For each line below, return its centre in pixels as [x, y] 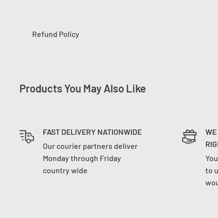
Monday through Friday [82, 158]
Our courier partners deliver [90, 146]
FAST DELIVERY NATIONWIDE [92, 132]
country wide [65, 170]
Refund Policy [56, 34]
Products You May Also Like [83, 88]
